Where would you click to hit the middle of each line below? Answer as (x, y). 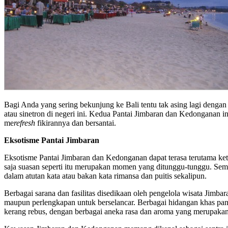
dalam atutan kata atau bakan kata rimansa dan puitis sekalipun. (105, 176)
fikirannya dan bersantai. (76, 123)
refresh (24, 123)
